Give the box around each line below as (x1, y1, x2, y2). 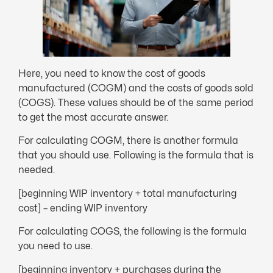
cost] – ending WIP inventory (18, 202, 147, 214)
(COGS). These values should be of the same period (18, 97, 253, 109)
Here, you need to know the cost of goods (18, 68, 205, 80)
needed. (18, 164, 55, 176)
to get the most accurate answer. (18, 112, 168, 124)
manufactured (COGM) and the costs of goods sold (18, 82, 253, 94)
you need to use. (18, 240, 93, 252)
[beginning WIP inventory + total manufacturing (18, 187, 236, 199)
